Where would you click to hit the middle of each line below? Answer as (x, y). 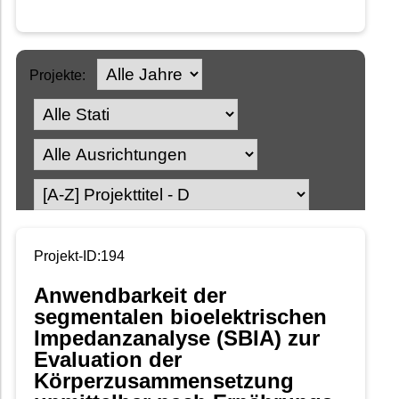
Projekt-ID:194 (79, 256)
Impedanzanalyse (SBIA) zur (177, 338)
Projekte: (57, 76)
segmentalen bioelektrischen (180, 317)
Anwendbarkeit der (130, 296)
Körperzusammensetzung (164, 381)
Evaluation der (108, 360)
